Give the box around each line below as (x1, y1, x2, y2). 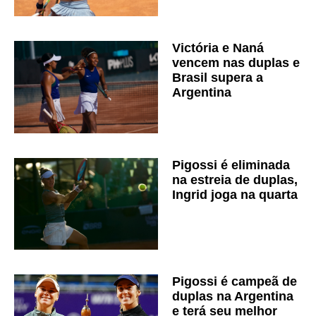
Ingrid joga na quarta (172, 187, 298, 202)
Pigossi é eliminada (172, 157, 290, 172)
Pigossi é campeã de (172, 274, 297, 289)
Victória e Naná (172, 41, 264, 56)
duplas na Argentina (172, 289, 293, 304)
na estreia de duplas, (172, 172, 298, 187)
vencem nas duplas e (172, 56, 300, 71)
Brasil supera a (172, 71, 263, 85)
